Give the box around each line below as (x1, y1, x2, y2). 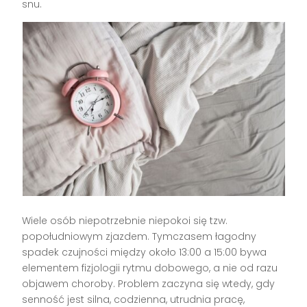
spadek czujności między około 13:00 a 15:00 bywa (22, 245, 267, 259)
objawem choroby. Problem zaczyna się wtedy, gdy (22, 276, 275, 291)
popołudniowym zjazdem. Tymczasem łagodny (22, 229, 257, 243)
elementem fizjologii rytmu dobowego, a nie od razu (22, 260, 278, 275)
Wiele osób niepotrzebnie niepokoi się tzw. (22, 213, 228, 228)
